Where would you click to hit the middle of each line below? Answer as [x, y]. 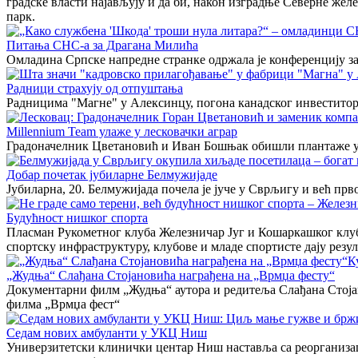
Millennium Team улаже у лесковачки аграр [122, 131]
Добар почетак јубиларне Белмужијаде [112, 174]
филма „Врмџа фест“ [63, 304]
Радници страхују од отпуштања [95, 88]
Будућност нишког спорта [77, 217]
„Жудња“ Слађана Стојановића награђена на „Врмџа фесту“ [171, 275]
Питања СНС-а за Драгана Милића [102, 45]
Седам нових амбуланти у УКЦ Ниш [107, 332]
